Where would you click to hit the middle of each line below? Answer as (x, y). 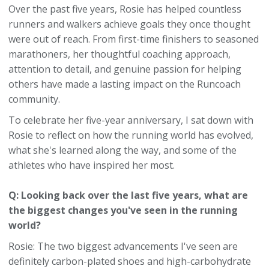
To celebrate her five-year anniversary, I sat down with (131, 120)
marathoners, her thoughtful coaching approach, (119, 54)
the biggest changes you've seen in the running (123, 210)
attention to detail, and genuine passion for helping (125, 69)
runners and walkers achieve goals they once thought (129, 24)
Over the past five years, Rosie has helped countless (125, 9)
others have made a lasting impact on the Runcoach (125, 84)
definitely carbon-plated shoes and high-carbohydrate (130, 261)
